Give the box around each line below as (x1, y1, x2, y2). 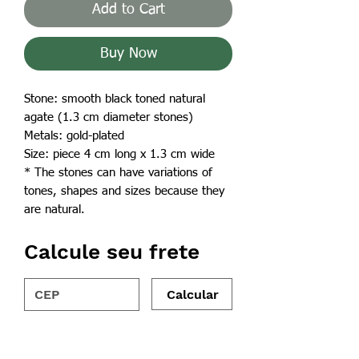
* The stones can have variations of (24, 166, 212, 179)
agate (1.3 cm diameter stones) (24, 111, 193, 123)
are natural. (24, 203, 85, 216)
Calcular (167, 287, 219, 303)
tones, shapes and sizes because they (24, 184, 224, 197)
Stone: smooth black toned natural (24, 92, 205, 105)
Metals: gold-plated (24, 129, 124, 142)
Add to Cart (91, 2, 165, 17)
